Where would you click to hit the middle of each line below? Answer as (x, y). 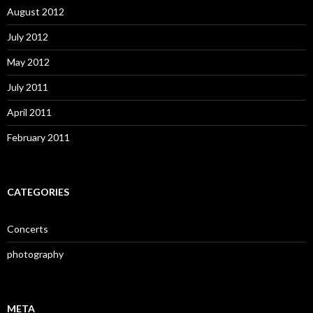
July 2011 (28, 87)
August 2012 (36, 12)
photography (35, 254)
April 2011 (29, 112)
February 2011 (38, 138)
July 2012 (28, 37)
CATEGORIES (38, 192)
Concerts (28, 229)
